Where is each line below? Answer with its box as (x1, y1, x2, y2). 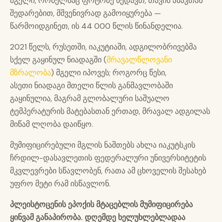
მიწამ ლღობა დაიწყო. (10, 119, 93, 130)
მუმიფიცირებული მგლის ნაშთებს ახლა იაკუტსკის (10, 140, 195, 151)
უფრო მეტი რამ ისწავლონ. (10, 178, 111, 189)
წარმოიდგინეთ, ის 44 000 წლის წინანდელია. (10, 21, 183, 32)
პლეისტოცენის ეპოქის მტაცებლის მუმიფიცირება (10, 199, 193, 210)
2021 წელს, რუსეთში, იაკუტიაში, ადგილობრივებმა (10, 42, 197, 53)
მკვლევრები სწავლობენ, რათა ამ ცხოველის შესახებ (10, 166, 206, 176)
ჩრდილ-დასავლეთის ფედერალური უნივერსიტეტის (10, 153, 206, 164)
